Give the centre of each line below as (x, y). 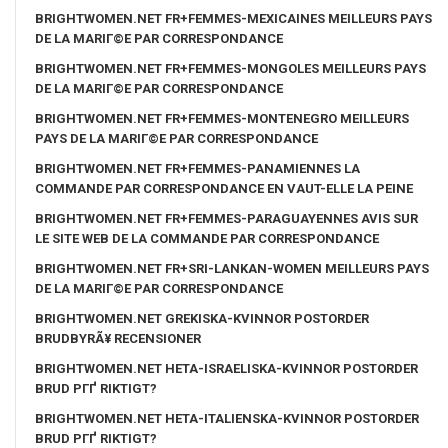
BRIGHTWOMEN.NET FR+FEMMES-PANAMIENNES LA (197, 168)
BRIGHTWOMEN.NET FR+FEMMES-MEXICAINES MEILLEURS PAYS (233, 18)
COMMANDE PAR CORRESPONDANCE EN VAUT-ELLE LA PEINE (224, 188)
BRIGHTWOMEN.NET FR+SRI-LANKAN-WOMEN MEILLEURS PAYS (232, 268)
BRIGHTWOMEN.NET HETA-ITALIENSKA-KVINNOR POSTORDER (227, 418)
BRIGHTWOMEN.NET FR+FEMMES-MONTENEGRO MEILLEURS (222, 118)
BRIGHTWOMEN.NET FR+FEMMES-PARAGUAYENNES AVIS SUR (226, 218)
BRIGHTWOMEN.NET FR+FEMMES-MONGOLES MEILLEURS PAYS (230, 68)
